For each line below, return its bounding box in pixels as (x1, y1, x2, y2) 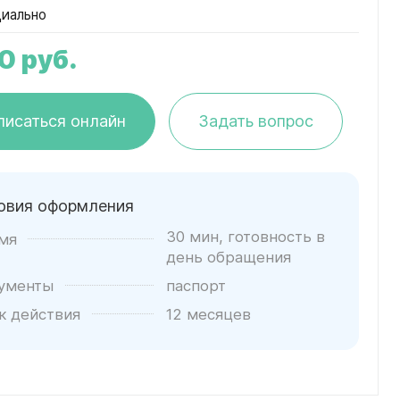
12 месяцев (165, 304, 251, 323)
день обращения (165, 247, 291, 266)
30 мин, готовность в (165, 227, 325, 246)
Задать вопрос (197, 111, 313, 130)
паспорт (165, 276, 226, 295)
